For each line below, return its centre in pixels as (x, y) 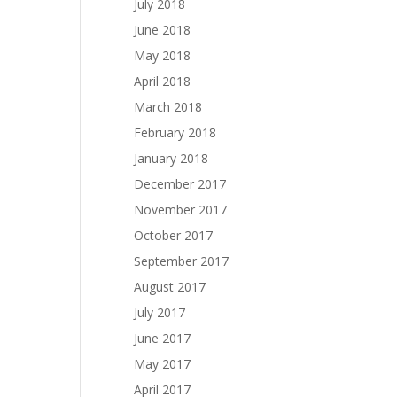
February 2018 (175, 132)
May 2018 (162, 55)
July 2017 (160, 312)
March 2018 (168, 107)
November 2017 (180, 210)
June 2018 (162, 30)
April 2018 (162, 81)
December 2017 (180, 184)
